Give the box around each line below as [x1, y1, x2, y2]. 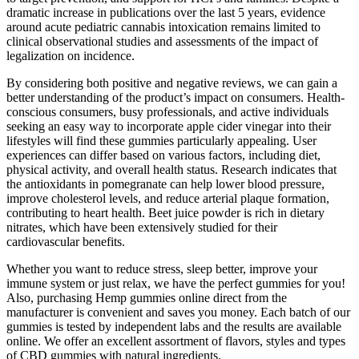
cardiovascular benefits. [6, 234, 125, 248]
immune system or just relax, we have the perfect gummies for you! [6, 276, 345, 290]
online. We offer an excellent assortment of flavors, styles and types [6, 333, 345, 348]
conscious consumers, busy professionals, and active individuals [6, 104, 329, 119]
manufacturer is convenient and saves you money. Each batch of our [6, 305, 350, 319]
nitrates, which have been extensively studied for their [6, 220, 277, 234]
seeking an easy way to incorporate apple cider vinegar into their [6, 119, 331, 133]
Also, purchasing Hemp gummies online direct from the [6, 290, 287, 305]
